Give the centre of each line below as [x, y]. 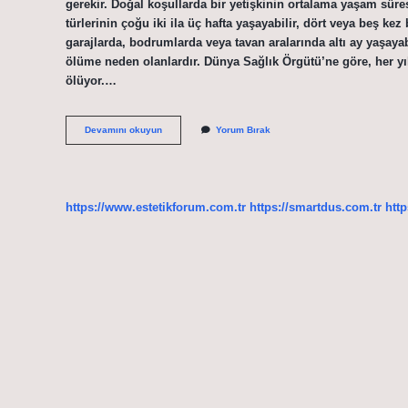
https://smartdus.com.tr [316, 207]
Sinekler [180, 129]
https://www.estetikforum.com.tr [156, 207]
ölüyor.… [91, 80]
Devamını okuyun [123, 130]
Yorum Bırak [243, 130]
